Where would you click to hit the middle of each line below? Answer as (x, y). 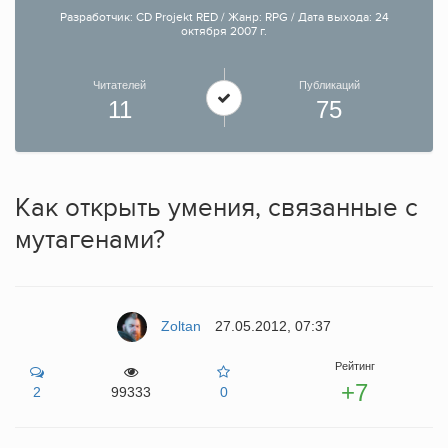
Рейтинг (354, 366)
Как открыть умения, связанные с (216, 208)
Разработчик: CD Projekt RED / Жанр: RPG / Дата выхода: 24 (224, 17)
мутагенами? (90, 240)
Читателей (119, 85)
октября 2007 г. (224, 31)
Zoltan (181, 325)
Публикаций (329, 85)
